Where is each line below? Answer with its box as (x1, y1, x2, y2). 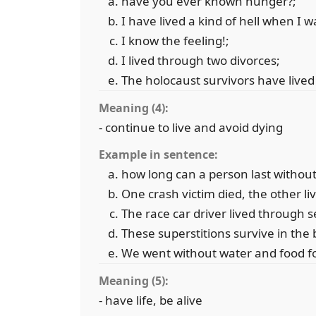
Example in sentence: (99, 147, 218, 162)
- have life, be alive (99, 292, 202, 308)
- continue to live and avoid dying (99, 119, 283, 135)
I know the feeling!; (121, 32, 229, 49)
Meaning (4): (99, 100, 169, 116)
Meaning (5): (99, 273, 169, 288)
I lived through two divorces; (121, 52, 280, 68)
